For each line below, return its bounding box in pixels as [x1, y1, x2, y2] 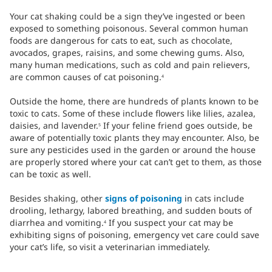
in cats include [182, 192, 244, 205]
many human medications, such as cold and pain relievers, [10, 59, 250, 71]
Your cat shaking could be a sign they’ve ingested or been [10, 10, 245, 22]
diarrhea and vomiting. [10, 217, 104, 229]
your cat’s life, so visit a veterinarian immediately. [10, 241, 210, 253]
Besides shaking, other [10, 192, 105, 205]
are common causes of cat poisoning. [10, 71, 161, 83]
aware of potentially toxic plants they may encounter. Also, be [10, 132, 259, 144]
